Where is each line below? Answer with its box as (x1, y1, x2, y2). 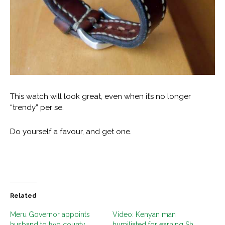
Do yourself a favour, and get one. (10, 127, 132, 137)
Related (10, 192, 37, 200)
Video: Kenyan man (113, 210, 176, 219)
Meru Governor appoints (10, 210, 90, 219)
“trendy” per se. (10, 103, 64, 113)
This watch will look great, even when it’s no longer (10, 92, 191, 101)
